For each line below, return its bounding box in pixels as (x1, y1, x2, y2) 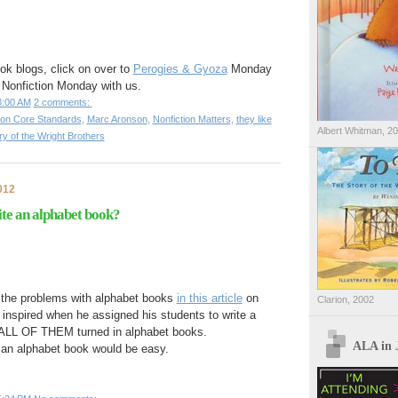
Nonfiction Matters (152, 114, 231, 124)
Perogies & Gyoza (132, 62, 227, 76)
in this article (176, 291, 243, 305)
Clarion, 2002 (316, 294, 374, 305)
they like (235, 114, 272, 124)
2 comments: (33, 97, 92, 107)
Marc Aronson (86, 114, 147, 124)
